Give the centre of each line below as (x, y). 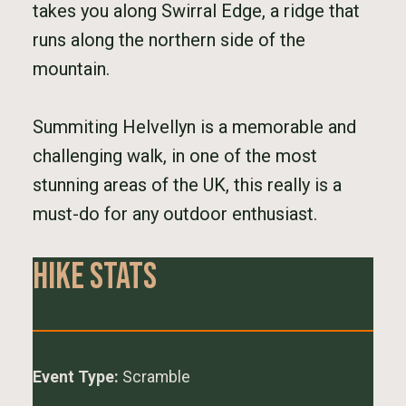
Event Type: (76, 377)
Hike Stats (95, 277)
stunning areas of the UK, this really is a (187, 185)
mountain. (71, 69)
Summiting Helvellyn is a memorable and (194, 127)
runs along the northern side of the (169, 40)
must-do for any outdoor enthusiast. (175, 214)
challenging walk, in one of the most (175, 156)
